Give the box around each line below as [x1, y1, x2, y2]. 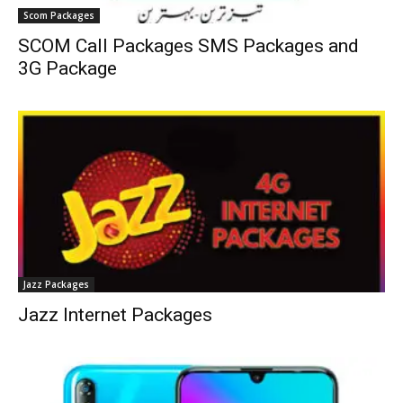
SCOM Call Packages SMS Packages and [18, 35, 359, 58]
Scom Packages [23, 9, 94, 22]
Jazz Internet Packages [18, 303, 212, 326]
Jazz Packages [23, 277, 89, 291]
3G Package [18, 58, 117, 80]
